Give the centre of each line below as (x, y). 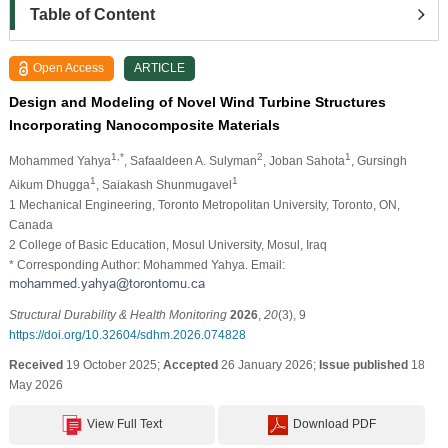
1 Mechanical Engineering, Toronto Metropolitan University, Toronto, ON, (204, 204)
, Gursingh (378, 160)
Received (35, 364)
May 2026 (35, 384)
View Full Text (125, 423)
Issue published (363, 364)
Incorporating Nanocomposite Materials (144, 124)
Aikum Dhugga (49, 184)
